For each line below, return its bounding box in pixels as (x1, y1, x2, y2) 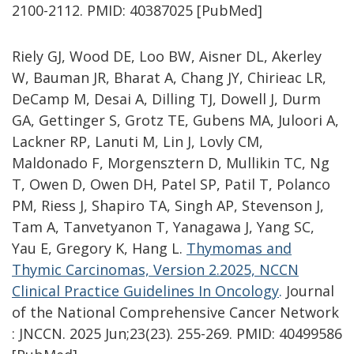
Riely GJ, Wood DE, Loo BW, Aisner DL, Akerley (12, 47, 322, 66)
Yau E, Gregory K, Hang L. (12, 239, 186, 258)
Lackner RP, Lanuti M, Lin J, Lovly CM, (12, 132, 263, 152)
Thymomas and (186, 239, 292, 258)
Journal (282, 281, 334, 301)
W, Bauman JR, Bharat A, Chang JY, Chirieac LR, (12, 68, 326, 88)
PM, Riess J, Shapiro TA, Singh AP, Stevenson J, (12, 196, 324, 216)
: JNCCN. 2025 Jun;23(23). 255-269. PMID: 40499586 (12, 324, 342, 344)
